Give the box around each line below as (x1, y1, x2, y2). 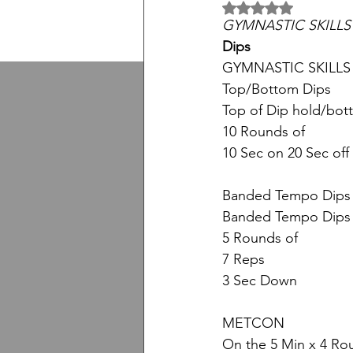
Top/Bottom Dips (222, 80, 331, 98)
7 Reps (222, 250, 265, 268)
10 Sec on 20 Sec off (222, 143, 349, 162)
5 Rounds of (222, 229, 298, 247)
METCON (222, 314, 284, 332)
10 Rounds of (222, 122, 305, 140)
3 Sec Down (222, 271, 297, 289)
